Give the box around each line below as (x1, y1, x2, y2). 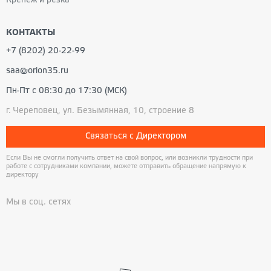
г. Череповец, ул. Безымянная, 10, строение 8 (6, 107, 194, 116)
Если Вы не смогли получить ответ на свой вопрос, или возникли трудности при (6, 155, 253, 162)
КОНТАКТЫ (6, 29, 56, 38)
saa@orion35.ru (6, 67, 68, 76)
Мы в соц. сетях (6, 198, 71, 207)
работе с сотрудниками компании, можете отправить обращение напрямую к (6, 163, 246, 170)
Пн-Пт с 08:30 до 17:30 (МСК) (6, 87, 127, 96)
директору (6, 172, 39, 178)
